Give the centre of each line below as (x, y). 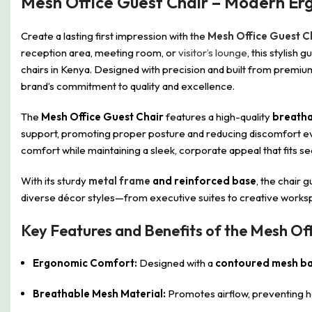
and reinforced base (203, 181)
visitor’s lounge (212, 53)
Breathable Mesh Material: (99, 294)
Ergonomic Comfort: (85, 263)
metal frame (119, 181)
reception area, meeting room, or (99, 53)
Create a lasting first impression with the (114, 36)
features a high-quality (218, 117)
